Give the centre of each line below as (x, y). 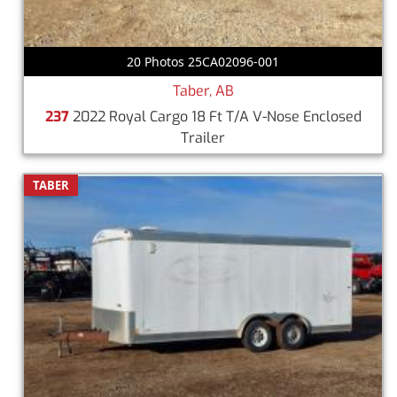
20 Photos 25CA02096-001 (203, 61)
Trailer (203, 137)
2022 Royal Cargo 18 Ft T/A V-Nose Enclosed (215, 116)
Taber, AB (203, 90)
